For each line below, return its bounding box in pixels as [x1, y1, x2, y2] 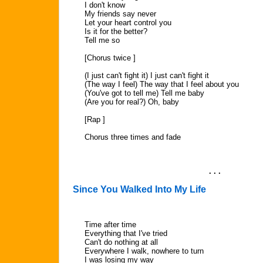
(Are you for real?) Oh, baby [85, 97, 179, 106]
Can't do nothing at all [85, 238, 158, 247]
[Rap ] [85, 115, 105, 124]
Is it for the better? [85, 27, 147, 36]
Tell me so [85, 36, 120, 45]
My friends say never [85, 9, 156, 18]
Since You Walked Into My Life [73, 184, 206, 194]
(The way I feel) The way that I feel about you [85, 80, 239, 89]
